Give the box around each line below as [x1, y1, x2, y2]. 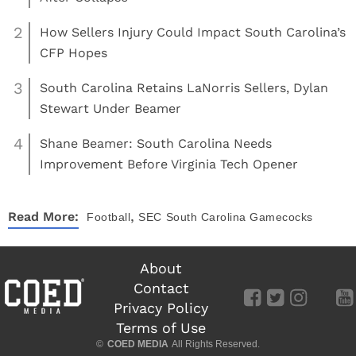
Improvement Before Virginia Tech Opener [40, 157, 298, 172]
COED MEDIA [107, 339, 168, 350]
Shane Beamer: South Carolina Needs [40, 136, 272, 151]
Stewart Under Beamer [40, 101, 181, 116]
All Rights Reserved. [170, 339, 260, 350]
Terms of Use [116, 319, 206, 336]
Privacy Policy [114, 300, 208, 316]
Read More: [8, 209, 79, 224]
